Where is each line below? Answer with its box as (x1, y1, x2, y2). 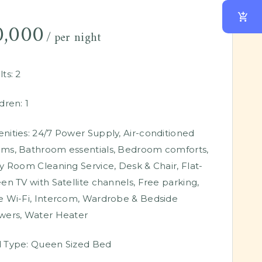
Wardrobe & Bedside (82, 192, 178, 204)
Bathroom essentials (19, 143, 113, 155)
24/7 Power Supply (32, 127, 119, 139)
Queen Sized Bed (28, 239, 112, 250)
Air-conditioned (123, 127, 195, 139)
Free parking (137, 176, 198, 188)
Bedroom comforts (118, 143, 207, 155)
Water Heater (24, 209, 88, 220)
